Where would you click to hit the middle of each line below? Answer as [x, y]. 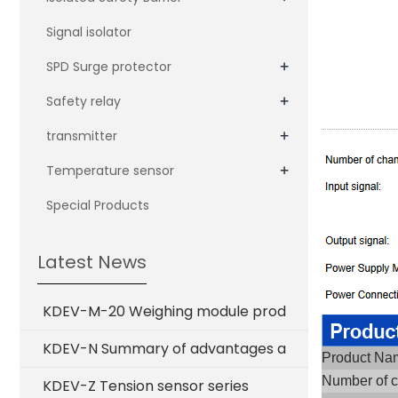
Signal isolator [89, 32]
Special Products [98, 205]
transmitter [82, 136]
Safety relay [84, 101]
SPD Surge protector [109, 67]
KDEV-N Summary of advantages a [164, 349]
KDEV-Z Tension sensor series [146, 386]
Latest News [92, 262]
